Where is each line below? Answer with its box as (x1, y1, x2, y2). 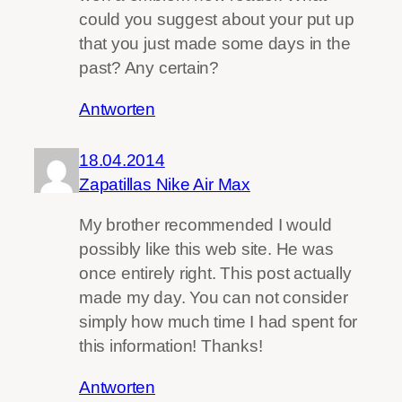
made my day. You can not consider (79, 288, 348, 308)
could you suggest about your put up (79, 10, 354, 30)
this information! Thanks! (79, 336, 263, 356)
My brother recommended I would (79, 215, 332, 235)
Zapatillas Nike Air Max (79, 174, 250, 194)
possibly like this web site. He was (79, 240, 334, 259)
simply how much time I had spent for (79, 312, 358, 332)
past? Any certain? (79, 58, 220, 78)
